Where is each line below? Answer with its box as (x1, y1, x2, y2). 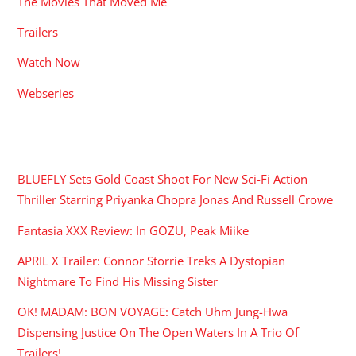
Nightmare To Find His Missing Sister (17, 273, 219, 289)
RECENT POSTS (17, 136, 122, 153)
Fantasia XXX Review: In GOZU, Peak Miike (17, 222, 250, 238)
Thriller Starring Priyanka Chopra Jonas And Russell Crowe (17, 192, 334, 208)
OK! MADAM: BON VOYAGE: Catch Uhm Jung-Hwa (17, 303, 288, 319)
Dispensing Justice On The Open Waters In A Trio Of (17, 323, 300, 340)
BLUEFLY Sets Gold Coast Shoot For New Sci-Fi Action (17, 171, 308, 188)
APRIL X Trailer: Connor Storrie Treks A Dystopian (17, 252, 286, 269)
